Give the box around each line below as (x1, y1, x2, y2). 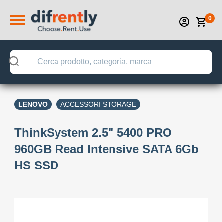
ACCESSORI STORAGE (60, 100, 136, 108)
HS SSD (14, 159, 58, 172)
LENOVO (18, 100, 48, 108)
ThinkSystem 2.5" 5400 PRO (14, 126, 172, 139)
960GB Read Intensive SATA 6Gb (14, 142, 199, 156)
